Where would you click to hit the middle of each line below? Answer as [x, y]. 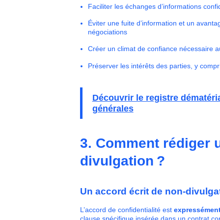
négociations [108, 32]
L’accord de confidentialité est [127, 209]
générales [113, 108]
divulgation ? [122, 161]
